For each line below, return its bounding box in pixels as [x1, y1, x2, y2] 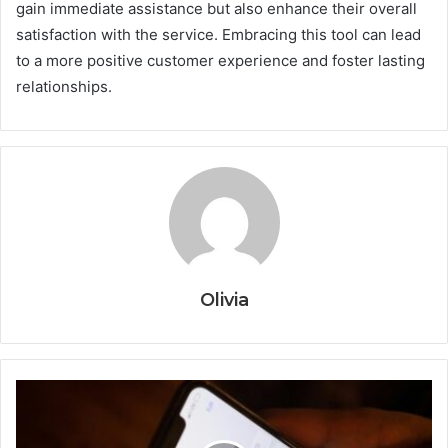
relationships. [16, 77, 112, 97]
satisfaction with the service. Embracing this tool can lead [16, 25, 421, 45]
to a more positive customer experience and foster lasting [16, 51, 425, 71]
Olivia [199, 289, 249, 312]
